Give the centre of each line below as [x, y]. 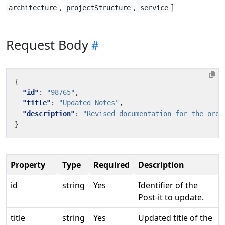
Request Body [47, 45]
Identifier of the [168, 185]
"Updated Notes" [89, 103]
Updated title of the [175, 218]
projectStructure [99, 8]
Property [28, 165]
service [154, 8]
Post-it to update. [171, 197]
